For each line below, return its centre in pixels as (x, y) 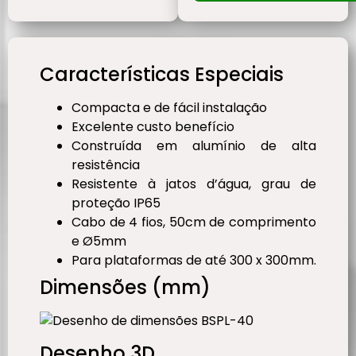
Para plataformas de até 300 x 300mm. (194, 261)
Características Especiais (162, 75)
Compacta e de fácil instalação (169, 108)
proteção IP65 (116, 203)
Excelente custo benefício (153, 127)
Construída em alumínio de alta (194, 146)
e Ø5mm (99, 242)
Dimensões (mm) (125, 288)
